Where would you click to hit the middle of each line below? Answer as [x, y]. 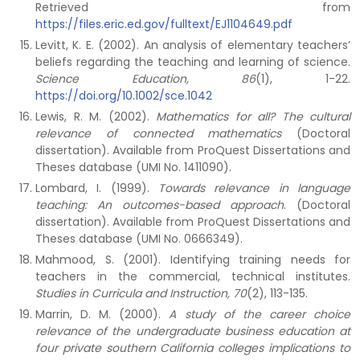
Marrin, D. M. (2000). [102, 314]
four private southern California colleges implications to [193, 348]
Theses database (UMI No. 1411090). [133, 167]
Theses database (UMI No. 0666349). [139, 239]
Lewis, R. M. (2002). [96, 117]
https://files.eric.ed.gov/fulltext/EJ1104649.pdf [164, 24]
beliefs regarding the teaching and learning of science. [193, 62]
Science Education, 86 [146, 79]
